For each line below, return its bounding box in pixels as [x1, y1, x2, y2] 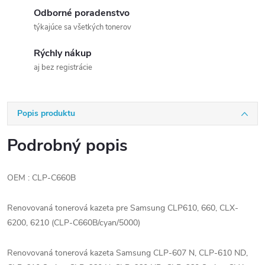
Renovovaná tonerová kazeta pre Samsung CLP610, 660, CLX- [7, 202, 238, 214]
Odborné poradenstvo [34, 7, 130, 20]
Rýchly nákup [34, 47, 92, 60]
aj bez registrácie [34, 62, 92, 73]
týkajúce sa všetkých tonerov [34, 22, 131, 33]
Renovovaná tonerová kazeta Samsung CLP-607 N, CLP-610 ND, [7, 247, 248, 258]
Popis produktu [17, 108, 75, 119]
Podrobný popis [7, 134, 128, 157]
